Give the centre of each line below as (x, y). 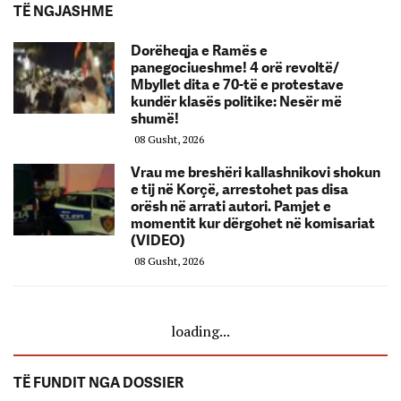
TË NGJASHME (63, 12)
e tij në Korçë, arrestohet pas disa (239, 190)
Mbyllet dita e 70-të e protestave (237, 85)
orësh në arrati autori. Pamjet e (231, 207)
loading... (200, 332)
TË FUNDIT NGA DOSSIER (98, 383)
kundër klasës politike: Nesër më (236, 102)
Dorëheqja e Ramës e (199, 51)
